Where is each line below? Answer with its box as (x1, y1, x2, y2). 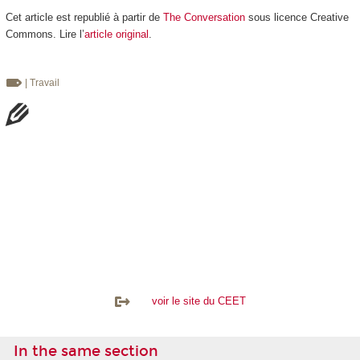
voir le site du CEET (132, 294, 246, 307)
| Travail (24, 77, 59, 89)
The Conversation (162, 10, 245, 23)
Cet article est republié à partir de (5, 10, 163, 23)
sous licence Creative (244, 10, 349, 23)
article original (84, 27, 149, 40)
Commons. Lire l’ (5, 27, 84, 40)
